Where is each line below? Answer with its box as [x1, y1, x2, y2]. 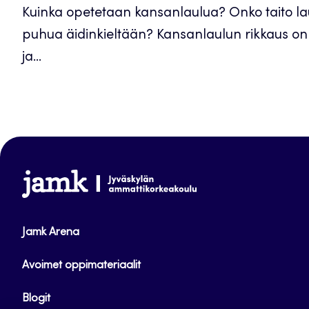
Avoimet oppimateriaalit [22, 260, 141, 271]
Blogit [22, 293, 50, 304]
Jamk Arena [22, 227, 79, 238]
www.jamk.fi [21, 173, 97, 187]
